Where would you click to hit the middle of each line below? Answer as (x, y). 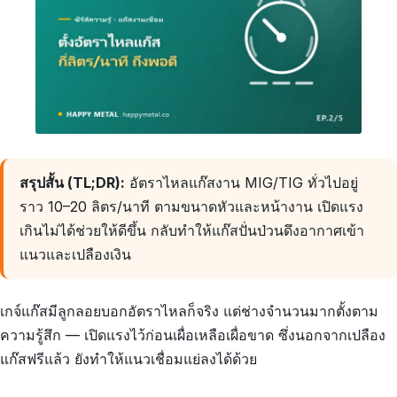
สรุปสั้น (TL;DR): (72, 183)
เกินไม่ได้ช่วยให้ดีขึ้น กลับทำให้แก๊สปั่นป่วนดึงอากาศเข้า (191, 231)
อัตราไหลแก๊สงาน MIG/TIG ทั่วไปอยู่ (241, 183)
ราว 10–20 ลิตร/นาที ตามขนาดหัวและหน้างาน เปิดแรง (191, 207)
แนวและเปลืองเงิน (75, 255)
